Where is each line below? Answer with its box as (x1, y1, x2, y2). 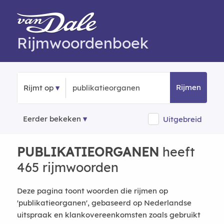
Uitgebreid (163, 114, 202, 124)
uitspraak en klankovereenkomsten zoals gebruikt (16, 210, 200, 219)
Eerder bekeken (22, 114, 81, 123)
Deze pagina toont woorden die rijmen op (16, 186, 168, 195)
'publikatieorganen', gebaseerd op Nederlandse (16, 198, 191, 207)
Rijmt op (23, 83, 53, 92)
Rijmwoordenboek (16, 33, 148, 52)
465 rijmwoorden (16, 159, 118, 175)
